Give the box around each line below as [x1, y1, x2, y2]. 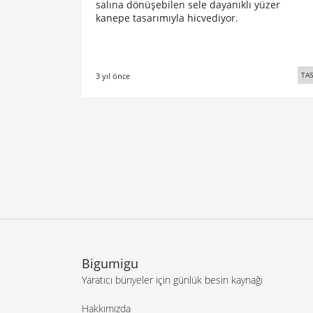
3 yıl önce [96, 71, 130, 82]
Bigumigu [82, 255, 138, 272]
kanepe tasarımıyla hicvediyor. [96, 11, 238, 25]
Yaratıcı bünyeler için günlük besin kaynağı [82, 273, 263, 287]
